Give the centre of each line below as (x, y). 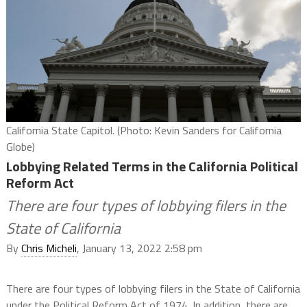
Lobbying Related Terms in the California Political (152, 167)
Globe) (20, 147)
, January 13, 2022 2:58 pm (139, 248)
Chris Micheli (49, 248)
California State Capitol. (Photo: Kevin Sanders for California (144, 131)
